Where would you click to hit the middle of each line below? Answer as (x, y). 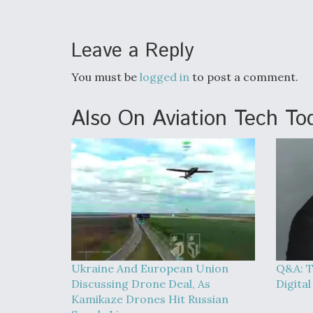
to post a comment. (244, 77)
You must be (105, 77)
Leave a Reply (133, 51)
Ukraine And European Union (150, 268)
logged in (165, 77)
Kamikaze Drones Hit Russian (150, 299)
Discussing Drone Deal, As (141, 284)
